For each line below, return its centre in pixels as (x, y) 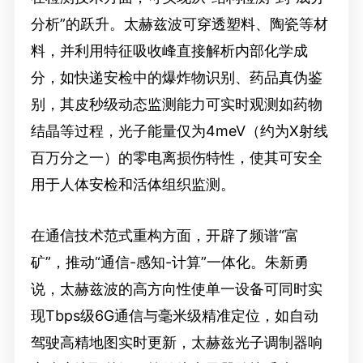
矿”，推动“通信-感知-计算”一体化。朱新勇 (169, 262)
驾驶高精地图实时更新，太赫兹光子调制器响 (176, 342)
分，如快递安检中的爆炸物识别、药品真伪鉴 (176, 77)
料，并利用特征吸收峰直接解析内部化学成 (169, 50)
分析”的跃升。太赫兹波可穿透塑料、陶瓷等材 (179, 23)
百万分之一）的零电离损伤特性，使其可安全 (176, 157)
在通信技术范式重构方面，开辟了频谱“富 (164, 235)
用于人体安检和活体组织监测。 (132, 184)
